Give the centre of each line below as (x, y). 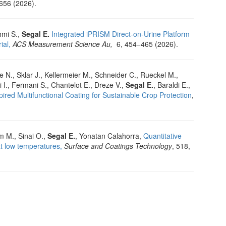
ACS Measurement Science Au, (64, 44)
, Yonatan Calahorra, (109, 136)
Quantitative (162, 136)
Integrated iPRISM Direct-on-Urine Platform (121, 34)
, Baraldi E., (172, 85)
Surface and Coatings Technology (118, 146)
